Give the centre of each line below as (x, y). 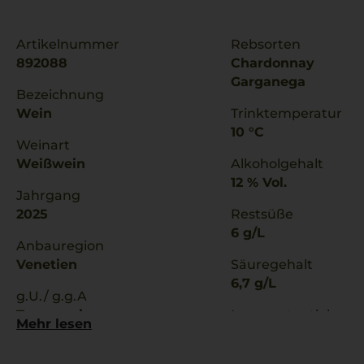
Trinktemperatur (286, 113)
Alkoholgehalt (277, 164)
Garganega (268, 82)
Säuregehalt (272, 264)
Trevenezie (54, 315)
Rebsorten (266, 44)
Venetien (47, 264)
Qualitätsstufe (63, 347)
